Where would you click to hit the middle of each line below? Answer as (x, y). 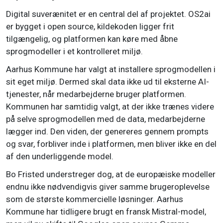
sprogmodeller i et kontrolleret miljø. (74, 52)
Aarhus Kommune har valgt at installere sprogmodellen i (111, 69)
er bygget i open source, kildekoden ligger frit (90, 27)
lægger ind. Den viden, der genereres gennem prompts (107, 132)
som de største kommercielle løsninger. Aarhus (95, 199)
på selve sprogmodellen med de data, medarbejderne (106, 119)
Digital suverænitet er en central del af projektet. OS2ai (108, 14)
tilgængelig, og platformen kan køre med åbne (92, 39)
